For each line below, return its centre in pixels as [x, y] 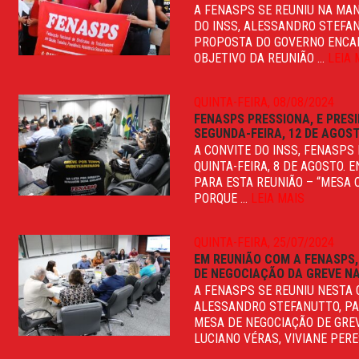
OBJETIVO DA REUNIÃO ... [261, 58]
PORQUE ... [223, 198]
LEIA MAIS [278, 198]
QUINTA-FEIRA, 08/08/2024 [264, 102]
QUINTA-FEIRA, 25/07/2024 [264, 242]
